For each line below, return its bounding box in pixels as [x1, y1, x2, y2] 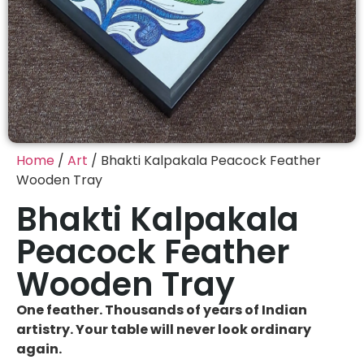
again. [16, 340, 62, 359]
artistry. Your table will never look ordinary [16, 320, 311, 340]
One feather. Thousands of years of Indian [16, 301, 307, 320]
